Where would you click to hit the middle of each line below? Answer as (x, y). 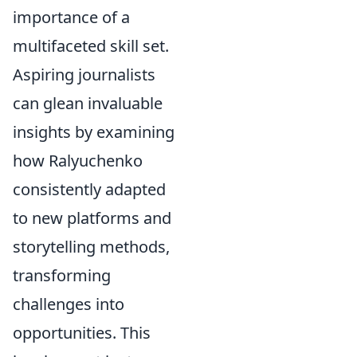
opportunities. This (82, 333)
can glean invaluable (88, 103)
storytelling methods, (91, 247)
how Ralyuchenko (78, 161)
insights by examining (94, 132)
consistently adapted (89, 189)
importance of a (71, 17)
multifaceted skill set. (91, 46)
